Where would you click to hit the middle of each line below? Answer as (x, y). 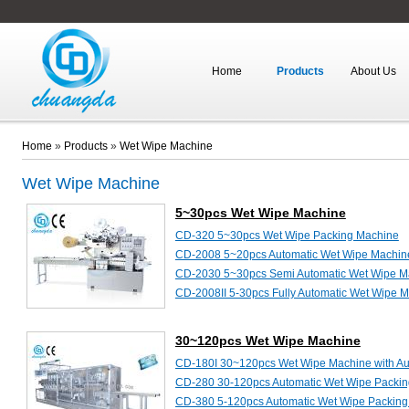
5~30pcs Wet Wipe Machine (260, 213)
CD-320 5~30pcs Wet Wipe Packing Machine (287, 236)
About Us (373, 71)
